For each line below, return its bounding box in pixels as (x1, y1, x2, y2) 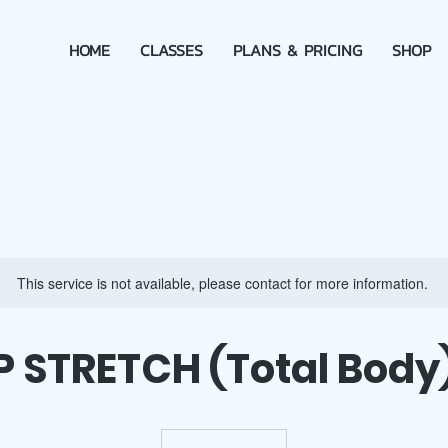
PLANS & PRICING (233, 38, 362, 62)
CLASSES (140, 38, 203, 62)
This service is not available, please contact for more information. (16, 273, 428, 294)
